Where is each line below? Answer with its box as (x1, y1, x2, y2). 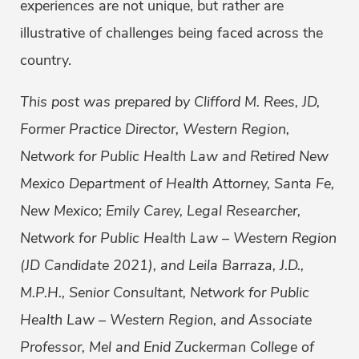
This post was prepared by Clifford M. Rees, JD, (20, 92, 320, 112)
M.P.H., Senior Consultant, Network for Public (20, 283, 309, 303)
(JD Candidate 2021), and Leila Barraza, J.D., (20, 256, 304, 276)
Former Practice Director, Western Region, (20, 119, 289, 139)
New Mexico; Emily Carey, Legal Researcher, (20, 201, 301, 221)
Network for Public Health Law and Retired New (20, 147, 329, 167)
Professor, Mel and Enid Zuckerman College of (20, 337, 314, 357)
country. (20, 50, 71, 71)
